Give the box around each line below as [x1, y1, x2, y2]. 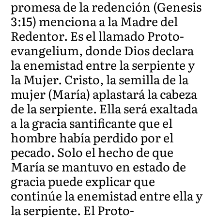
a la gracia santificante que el [11, 113, 173, 132]
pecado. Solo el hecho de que [11, 142, 174, 161]
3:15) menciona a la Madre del [11, 12, 178, 30]
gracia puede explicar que [11, 171, 155, 190]
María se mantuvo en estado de [11, 157, 186, 175]
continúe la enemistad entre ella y [11, 186, 203, 204]
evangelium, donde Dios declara [11, 41, 194, 59]
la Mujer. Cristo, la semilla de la [11, 70, 189, 88]
